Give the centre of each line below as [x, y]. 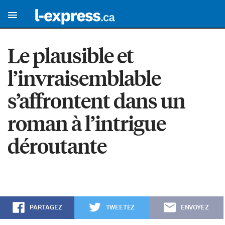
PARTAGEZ [46, 208]
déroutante [57, 146]
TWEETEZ [120, 208]
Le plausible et [71, 55]
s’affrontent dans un [96, 100]
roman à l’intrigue [87, 123]
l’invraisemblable [84, 78]
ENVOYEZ [195, 208]
